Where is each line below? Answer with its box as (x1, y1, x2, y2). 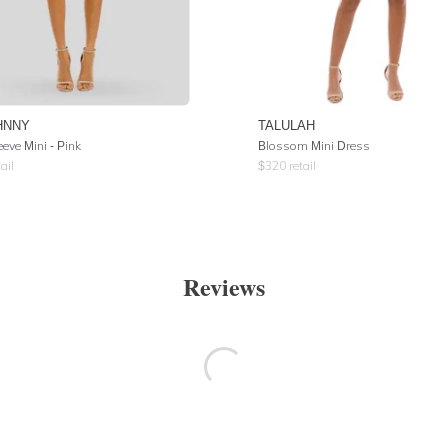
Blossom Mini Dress (258, 138, 370, 153)
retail (286, 158, 316, 173)
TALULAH (258, 117, 315, 133)
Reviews (183, 269, 265, 304)
